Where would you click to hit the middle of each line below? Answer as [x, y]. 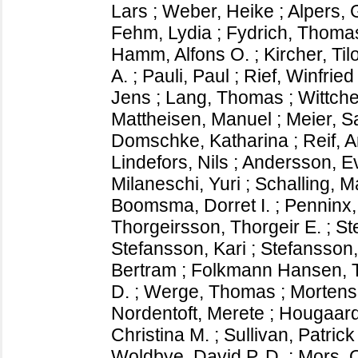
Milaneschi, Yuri [176, 183]
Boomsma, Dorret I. [191, 205]
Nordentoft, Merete [188, 313]
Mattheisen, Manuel [191, 119]
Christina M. [160, 334]
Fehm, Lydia [161, 32]
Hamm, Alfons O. [180, 54]
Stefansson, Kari [179, 248]
